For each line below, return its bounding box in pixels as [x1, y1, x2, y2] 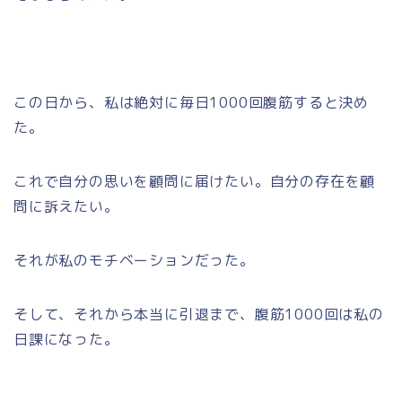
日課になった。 [13, 328, 119, 349]
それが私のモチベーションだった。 [13, 249, 255, 270]
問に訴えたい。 [13, 196, 119, 216]
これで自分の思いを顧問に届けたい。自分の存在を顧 [13, 170, 376, 191]
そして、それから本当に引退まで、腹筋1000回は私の [13, 303, 384, 324]
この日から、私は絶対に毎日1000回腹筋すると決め [13, 92, 369, 112]
